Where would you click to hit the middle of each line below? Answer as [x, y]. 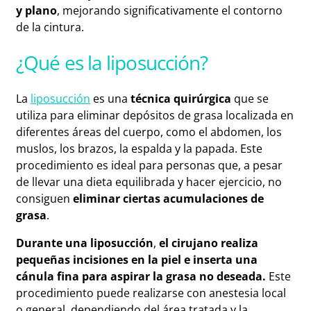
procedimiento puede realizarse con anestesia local [151, 293]
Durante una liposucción [85, 243]
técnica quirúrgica [179, 99]
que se [250, 99]
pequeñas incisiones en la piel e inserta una [137, 260]
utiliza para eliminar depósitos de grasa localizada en [155, 116]
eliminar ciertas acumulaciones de [168, 199]
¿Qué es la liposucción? [112, 62]
